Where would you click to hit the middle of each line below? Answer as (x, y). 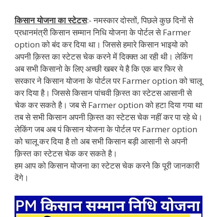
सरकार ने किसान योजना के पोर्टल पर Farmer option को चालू (108, 80)
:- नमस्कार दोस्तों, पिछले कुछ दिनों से (140, 20)
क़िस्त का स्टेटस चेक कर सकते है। (66, 153)
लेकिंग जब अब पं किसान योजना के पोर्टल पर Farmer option (106, 129)
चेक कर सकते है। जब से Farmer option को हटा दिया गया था (108, 105)
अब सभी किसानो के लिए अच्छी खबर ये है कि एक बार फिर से (99, 68)
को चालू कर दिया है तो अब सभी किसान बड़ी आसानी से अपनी (101, 141)
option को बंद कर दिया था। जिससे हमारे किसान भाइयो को (101, 44)
